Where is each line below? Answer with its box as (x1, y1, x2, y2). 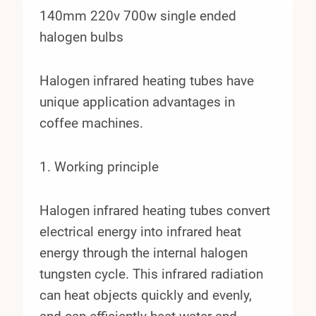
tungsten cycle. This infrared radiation (39, 265, 263, 282)
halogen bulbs (39, 28, 123, 45)
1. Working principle (39, 158, 159, 175)
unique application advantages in (39, 93, 235, 110)
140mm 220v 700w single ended (39, 7, 236, 24)
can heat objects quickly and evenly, (39, 286, 252, 303)
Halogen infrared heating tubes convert (39, 202, 270, 219)
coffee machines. (39, 114, 143, 131)
